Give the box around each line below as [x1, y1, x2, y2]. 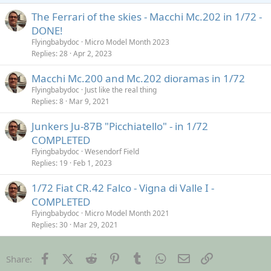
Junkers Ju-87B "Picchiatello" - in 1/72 [31, 119, 208, 133]
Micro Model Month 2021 [85, 207, 169, 218]
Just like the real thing [85, 84, 157, 95]
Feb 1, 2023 [73, 157, 112, 168]
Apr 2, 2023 [73, 48, 112, 59]
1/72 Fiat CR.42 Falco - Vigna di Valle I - [31, 180, 214, 195]
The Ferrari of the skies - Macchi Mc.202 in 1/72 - [31, 9, 262, 24]
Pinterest [122, 251, 159, 264]
